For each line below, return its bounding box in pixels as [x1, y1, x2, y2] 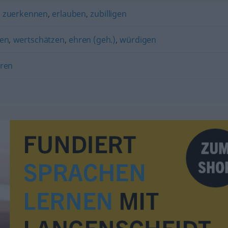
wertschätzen [13, 34, 65, 45]
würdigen [120, 34, 157, 45]
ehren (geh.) [69, 34, 116, 45]
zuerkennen [2, 8, 48, 19]
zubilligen [90, 8, 127, 19]
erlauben [52, 8, 87, 19]
